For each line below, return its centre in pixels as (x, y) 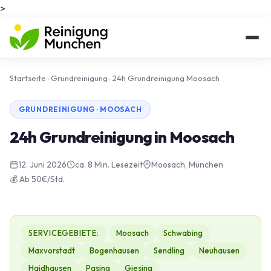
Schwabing (183, 233)
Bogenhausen (114, 250)
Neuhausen (219, 250)
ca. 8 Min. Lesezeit (109, 165)
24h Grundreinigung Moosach (166, 78)
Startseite (28, 78)
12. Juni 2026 (42, 165)
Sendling (169, 250)
